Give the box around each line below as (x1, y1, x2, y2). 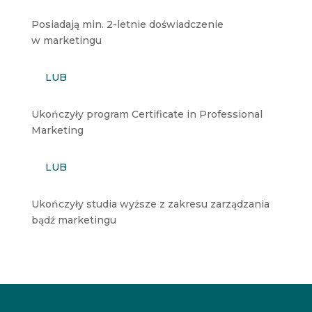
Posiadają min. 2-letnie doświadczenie (31, 17, 224, 31)
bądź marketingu (31, 213, 116, 226)
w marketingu (31, 33, 102, 47)
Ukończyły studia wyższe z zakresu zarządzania (31, 197, 270, 210)
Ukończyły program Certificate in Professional (31, 107, 263, 120)
